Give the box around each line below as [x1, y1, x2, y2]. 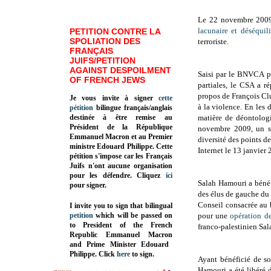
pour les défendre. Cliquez [70, 171, 161, 180]
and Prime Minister [70, 240, 142, 249]
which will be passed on [93, 211, 172, 220]
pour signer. [70, 180, 106, 189]
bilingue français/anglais [93, 103, 172, 112]
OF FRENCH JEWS [70, 74, 145, 85]
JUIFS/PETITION [70, 55, 135, 65]
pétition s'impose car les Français [70, 151, 172, 160]
